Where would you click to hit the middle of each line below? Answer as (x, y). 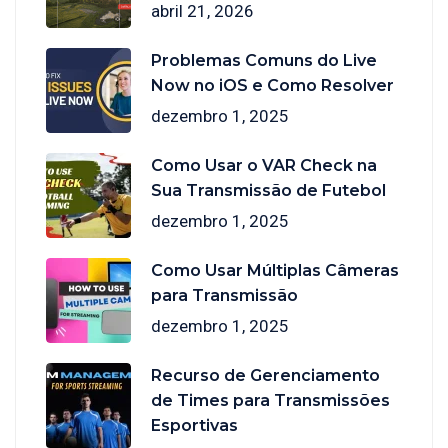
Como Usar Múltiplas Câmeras (275, 270)
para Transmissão (224, 295)
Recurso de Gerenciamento (265, 375)
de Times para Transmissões (270, 400)
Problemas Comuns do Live (264, 60)
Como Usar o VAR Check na (264, 165)
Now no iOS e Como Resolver (272, 85)
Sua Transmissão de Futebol (268, 190)
